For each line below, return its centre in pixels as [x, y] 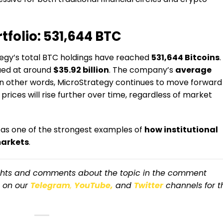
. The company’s [142, 70]
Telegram [50, 186]
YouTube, [94, 186]
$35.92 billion [81, 70]
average [193, 70]
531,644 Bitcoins [185, 57]
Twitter [149, 186]
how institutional [181, 130]
